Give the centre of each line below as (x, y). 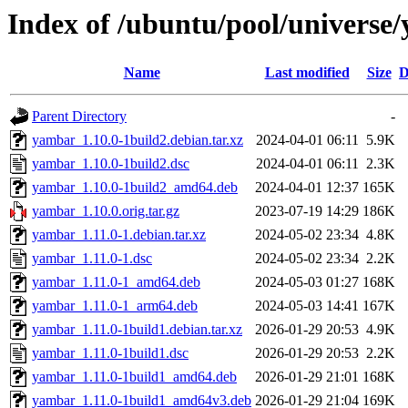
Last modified (307, 73)
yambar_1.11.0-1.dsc (92, 259)
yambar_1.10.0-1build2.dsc (111, 164)
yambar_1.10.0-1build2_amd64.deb (135, 188)
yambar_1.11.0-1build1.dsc (110, 353)
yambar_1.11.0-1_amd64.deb (116, 282)
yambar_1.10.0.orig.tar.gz (106, 211)
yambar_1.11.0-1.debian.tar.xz (119, 235)
